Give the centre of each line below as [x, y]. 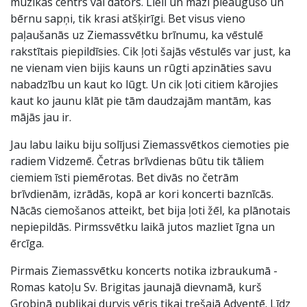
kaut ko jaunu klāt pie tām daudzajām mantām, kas [141, 101]
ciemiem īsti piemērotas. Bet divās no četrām [124, 177]
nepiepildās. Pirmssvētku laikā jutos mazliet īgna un [143, 227]
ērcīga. [27, 243]
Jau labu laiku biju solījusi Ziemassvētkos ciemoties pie [150, 145]
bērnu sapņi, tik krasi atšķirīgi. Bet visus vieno [128, 19]
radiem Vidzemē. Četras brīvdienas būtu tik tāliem [137, 161]
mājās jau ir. [41, 117]
